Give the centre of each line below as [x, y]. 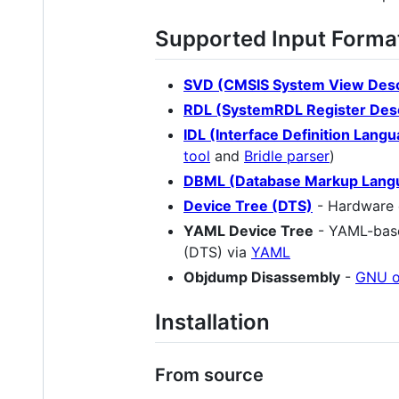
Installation [212, 322]
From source [209, 375]
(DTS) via [217, 252]
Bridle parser [287, 155]
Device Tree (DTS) [248, 205]
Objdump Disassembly [262, 277]
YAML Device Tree [248, 230]
